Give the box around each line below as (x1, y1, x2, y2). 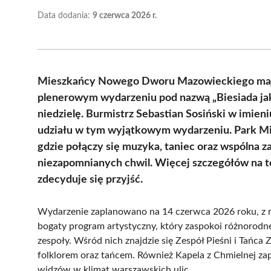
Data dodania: (38, 11, 93, 20)
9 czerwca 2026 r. (93, 11, 157, 20)
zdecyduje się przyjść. (38, 174, 143, 185)
